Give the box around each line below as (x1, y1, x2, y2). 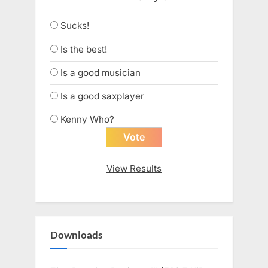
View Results (106, 163, 162, 175)
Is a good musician (60, 66, 141, 78)
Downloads (50, 229, 102, 241)
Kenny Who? (60, 114, 114, 126)
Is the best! (60, 43, 107, 55)
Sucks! (60, 20, 89, 32)
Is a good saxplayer (60, 90, 144, 102)
